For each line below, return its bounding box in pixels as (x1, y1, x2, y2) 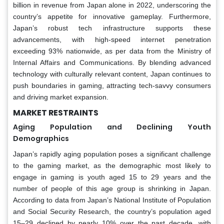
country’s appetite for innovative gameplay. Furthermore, (13, 12, 211, 20)
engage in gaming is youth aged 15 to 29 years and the (13, 172, 211, 181)
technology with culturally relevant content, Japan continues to (13, 69, 211, 78)
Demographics (13, 133, 69, 143)
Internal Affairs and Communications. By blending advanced (13, 58, 211, 66)
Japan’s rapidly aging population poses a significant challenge (13, 149, 211, 158)
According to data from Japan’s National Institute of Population (13, 195, 211, 204)
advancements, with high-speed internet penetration (13, 35, 211, 43)
